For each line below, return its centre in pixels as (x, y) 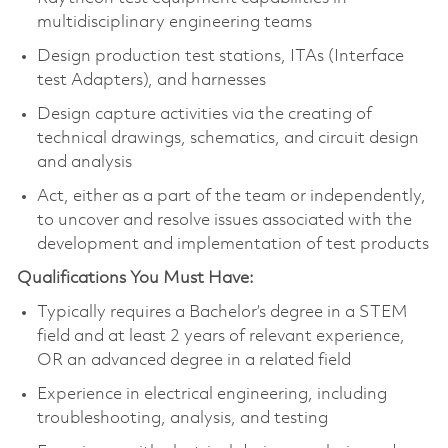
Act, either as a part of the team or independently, (231, 196)
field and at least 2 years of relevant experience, (220, 336)
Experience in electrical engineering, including (211, 394)
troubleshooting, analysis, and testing (182, 418)
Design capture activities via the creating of (204, 114)
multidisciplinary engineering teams (174, 22)
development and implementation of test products (232, 244)
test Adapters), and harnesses (151, 80)
